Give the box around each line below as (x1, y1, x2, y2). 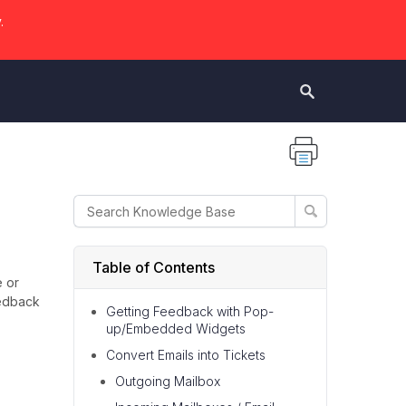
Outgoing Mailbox (115, 373, 220, 389)
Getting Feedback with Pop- (106, 304, 274, 319)
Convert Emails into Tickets (106, 347, 266, 362)
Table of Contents (92, 258, 215, 276)
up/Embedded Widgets (106, 321, 246, 336)
